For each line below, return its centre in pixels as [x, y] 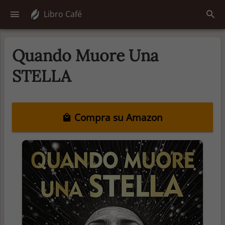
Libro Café [62, 14]
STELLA [41, 76]
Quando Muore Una [85, 55]
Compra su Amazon [117, 117]
